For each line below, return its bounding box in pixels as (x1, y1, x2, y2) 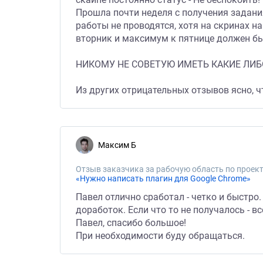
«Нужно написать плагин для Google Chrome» (76, 174, 251, 183)
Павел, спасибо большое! (76, 217, 186, 228)
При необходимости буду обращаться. (76, 230, 245, 241)
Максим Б (105, 140, 136, 150)
